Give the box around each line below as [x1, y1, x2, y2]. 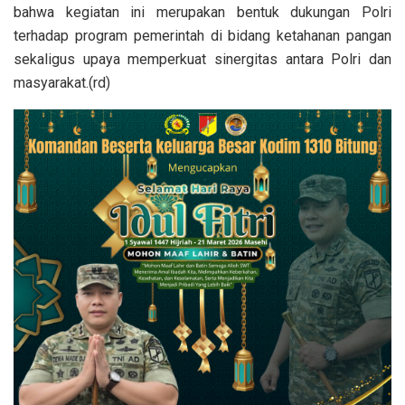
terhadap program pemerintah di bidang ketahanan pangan [14, 27, 391, 45]
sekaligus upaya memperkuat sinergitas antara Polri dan [14, 51, 391, 69]
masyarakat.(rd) [14, 74, 110, 92]
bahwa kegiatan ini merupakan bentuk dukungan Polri [14, 4, 391, 22]
